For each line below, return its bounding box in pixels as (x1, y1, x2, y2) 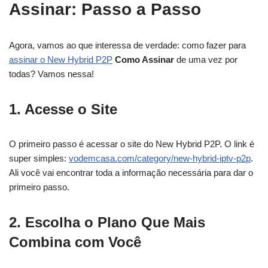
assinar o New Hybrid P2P (9, 54, 112, 65)
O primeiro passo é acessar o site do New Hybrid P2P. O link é (9, 139, 254, 149)
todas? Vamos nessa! (9, 69, 94, 79)
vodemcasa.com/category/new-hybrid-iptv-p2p (69, 153, 251, 163)
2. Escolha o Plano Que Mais (9, 214, 205, 230)
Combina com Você (9, 234, 141, 250)
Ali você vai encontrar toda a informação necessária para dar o (9, 167, 253, 178)
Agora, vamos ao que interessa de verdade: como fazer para (9, 40, 246, 50)
